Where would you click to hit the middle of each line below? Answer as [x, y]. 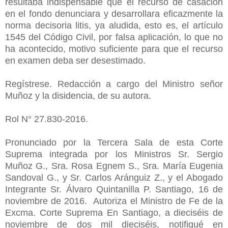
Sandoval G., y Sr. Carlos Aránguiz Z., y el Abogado [114, 177]
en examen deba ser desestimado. [77, 60]
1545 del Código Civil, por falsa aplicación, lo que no [114, 37]
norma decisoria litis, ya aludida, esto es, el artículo [114, 25]
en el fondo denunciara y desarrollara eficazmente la [114, 13]
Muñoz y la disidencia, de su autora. [79, 95]
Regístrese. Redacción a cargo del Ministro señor [114, 84]
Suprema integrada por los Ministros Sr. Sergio [114, 154]
